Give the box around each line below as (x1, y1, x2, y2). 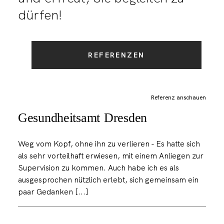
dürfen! (17, 6, 62, 23)
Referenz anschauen (151, 93, 206, 102)
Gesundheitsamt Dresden (17, 109, 147, 125)
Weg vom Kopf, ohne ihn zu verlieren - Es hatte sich (17, 138, 200, 149)
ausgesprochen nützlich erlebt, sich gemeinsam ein (17, 174, 198, 185)
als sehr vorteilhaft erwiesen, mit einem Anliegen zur (17, 150, 203, 161)
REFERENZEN (88, 50, 145, 60)
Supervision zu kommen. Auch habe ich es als (17, 162, 179, 173)
